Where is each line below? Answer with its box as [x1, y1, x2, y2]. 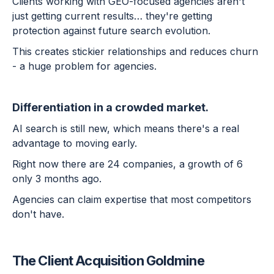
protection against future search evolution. [12, 24, 213, 37]
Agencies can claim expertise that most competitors [12, 193, 251, 206]
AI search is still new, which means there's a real [12, 122, 239, 135]
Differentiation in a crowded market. [12, 101, 209, 114]
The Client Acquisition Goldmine [12, 253, 204, 269]
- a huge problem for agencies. [12, 60, 160, 73]
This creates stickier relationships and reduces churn [12, 45, 258, 58]
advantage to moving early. [12, 137, 137, 150]
